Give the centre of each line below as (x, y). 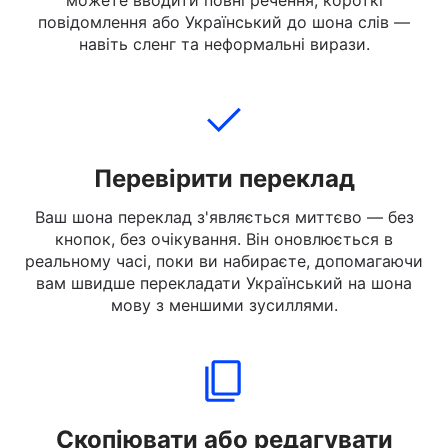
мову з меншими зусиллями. (224, 355)
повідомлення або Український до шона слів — (224, 72)
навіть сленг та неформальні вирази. (224, 94)
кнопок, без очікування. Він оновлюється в (224, 289)
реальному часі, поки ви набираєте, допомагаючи (224, 311)
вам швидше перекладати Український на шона (224, 333)
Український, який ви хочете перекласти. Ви (224, 28)
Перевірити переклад (224, 228)
